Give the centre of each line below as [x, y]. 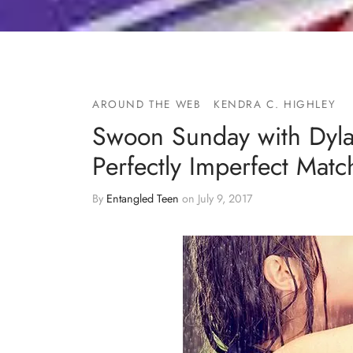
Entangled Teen [143, 199]
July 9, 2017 [225, 199]
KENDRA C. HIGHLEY [275, 104]
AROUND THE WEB [147, 104]
